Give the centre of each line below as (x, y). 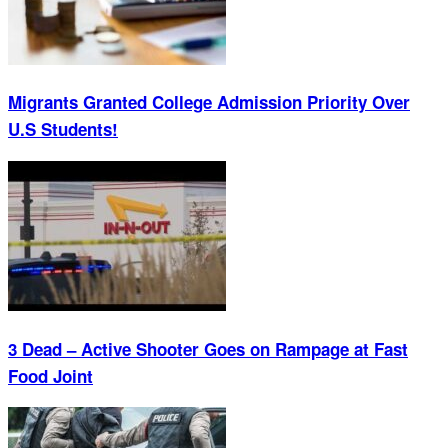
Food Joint (50, 375)
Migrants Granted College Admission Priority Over (209, 102)
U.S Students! (63, 129)
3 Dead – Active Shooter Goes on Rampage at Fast (208, 348)
